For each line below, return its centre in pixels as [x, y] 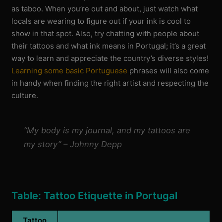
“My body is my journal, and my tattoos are [107, 131]
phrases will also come [168, 70]
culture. [25, 95]
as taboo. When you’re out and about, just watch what [105, 8]
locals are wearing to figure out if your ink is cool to [101, 21]
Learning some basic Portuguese [70, 70]
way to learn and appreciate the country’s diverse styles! [110, 58]
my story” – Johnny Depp [73, 144]
